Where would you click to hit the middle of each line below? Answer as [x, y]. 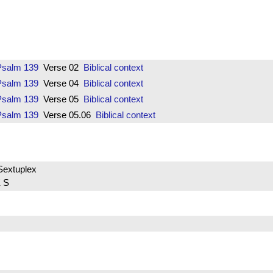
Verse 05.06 [67, 115]
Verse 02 [61, 67]
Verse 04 [61, 83]
